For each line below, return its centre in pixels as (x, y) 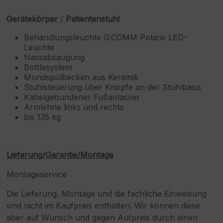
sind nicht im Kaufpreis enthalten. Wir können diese (104, 206)
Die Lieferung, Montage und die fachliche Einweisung (107, 194)
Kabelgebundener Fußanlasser (82, 97)
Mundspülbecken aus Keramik (81, 77)
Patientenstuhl (93, 19)
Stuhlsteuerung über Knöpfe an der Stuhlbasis (113, 87)
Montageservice (37, 174)
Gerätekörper (32, 19)
